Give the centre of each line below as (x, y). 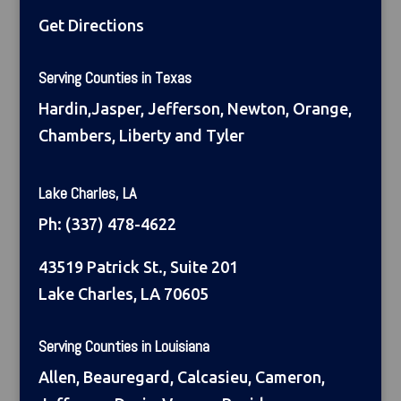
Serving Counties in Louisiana (124, 346)
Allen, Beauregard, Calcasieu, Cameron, (181, 376)
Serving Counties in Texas (115, 77)
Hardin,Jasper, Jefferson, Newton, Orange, (195, 108)
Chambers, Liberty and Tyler (141, 135)
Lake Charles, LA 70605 (123, 294)
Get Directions (91, 26)
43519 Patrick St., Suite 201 (138, 267)
